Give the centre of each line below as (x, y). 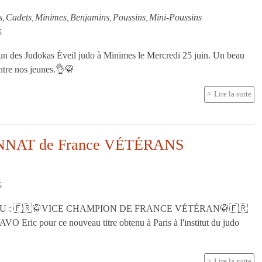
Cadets (19, 17)
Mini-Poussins (176, 17)
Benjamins (90, 17)
